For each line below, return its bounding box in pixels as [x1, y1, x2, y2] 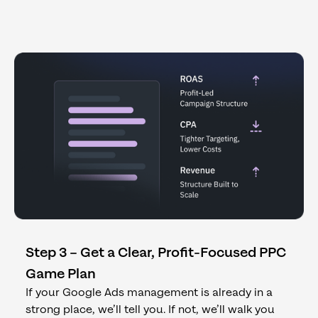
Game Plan [26, 265, 96, 284]
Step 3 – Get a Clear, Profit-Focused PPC [26, 243, 286, 263]
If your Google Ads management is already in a [26, 285, 273, 301]
